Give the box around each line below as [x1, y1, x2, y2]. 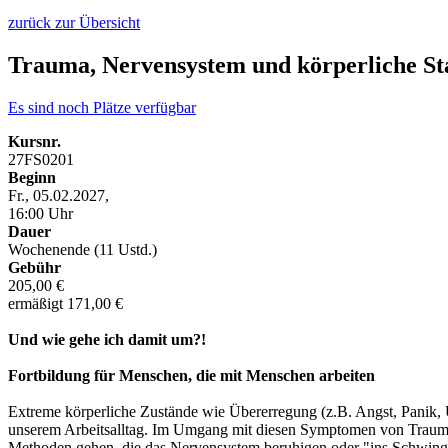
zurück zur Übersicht [8, 14, 140, 31]
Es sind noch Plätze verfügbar [8, 98, 196, 116]
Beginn [8, 168, 56, 186]
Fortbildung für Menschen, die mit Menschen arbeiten [8, 366, 375, 384]
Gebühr [8, 258, 61, 276]
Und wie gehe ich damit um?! [8, 330, 206, 348]
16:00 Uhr [8, 204, 73, 222]
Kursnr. [8, 132, 61, 150]
